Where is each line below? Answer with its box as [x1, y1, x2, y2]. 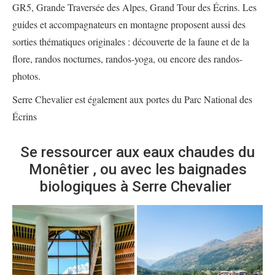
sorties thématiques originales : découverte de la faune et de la [12, 34, 249, 48]
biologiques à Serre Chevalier [40, 177, 235, 195]
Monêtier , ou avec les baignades [28, 160, 247, 178]
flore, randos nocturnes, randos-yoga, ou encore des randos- [12, 52, 242, 65]
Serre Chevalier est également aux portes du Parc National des [12, 92, 252, 106]
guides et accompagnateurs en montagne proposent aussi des [12, 17, 246, 31]
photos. [12, 69, 41, 82]
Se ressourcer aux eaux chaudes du [20, 143, 255, 161]
